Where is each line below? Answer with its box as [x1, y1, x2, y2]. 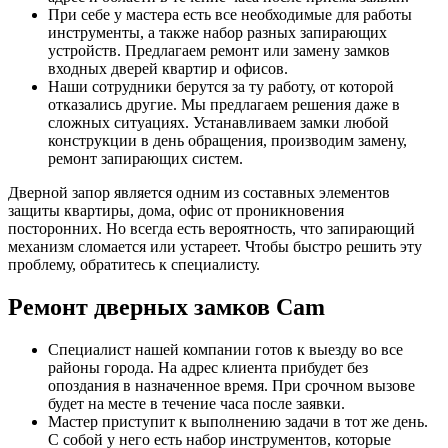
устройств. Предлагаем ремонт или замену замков [48, 41, 390, 59]
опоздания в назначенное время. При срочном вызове [48, 376, 415, 394]
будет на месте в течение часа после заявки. [48, 394, 345, 412]
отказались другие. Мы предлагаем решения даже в [48, 95, 400, 113]
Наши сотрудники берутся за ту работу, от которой [48, 77, 394, 95]
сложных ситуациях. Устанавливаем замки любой [48, 113, 389, 131]
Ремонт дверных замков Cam [8, 293, 325, 320]
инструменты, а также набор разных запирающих [48, 23, 387, 41]
